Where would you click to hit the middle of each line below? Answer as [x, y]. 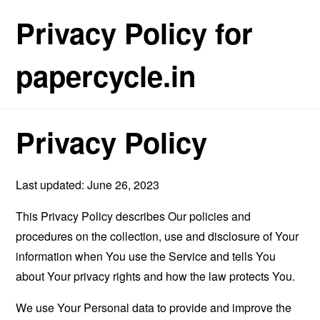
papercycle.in [106, 75]
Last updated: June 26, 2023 [88, 185]
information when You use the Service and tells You [146, 256]
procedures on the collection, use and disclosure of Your [157, 236]
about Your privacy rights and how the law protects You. [156, 276]
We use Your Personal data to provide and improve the [154, 307]
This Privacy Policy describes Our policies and [134, 216]
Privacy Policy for [135, 32]
